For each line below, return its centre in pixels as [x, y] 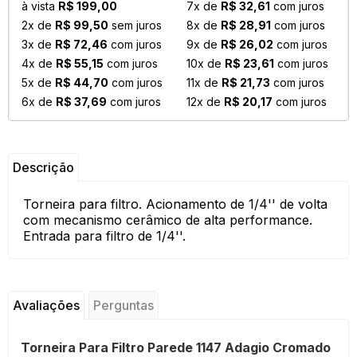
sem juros [135, 25]
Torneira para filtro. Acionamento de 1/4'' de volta [175, 204]
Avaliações [46, 305]
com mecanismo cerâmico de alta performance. [168, 220]
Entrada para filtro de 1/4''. [104, 236]
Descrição [43, 167]
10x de [206, 63]
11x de [204, 82]
